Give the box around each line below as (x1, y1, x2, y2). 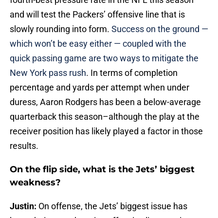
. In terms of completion (86, 68, 178, 78)
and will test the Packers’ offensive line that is (10, 9, 185, 20)
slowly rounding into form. (10, 24, 111, 35)
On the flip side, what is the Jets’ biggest (10, 164, 195, 175)
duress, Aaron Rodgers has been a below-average (10, 97, 201, 108)
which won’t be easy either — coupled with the (10, 38, 186, 49)
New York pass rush (10, 68, 86, 78)
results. (10, 141, 38, 151)
